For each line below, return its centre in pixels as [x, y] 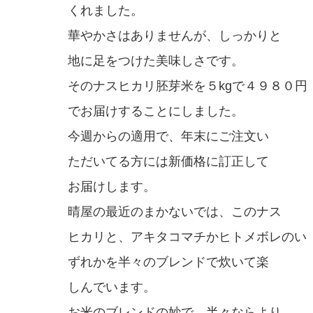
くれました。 [105, 11]
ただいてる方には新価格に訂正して [168, 162]
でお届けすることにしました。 [156, 111]
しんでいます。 [112, 287]
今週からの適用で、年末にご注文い [168, 137]
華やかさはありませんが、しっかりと [175, 36]
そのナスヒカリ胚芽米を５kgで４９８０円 [188, 86]
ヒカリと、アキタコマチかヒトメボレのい [187, 237]
